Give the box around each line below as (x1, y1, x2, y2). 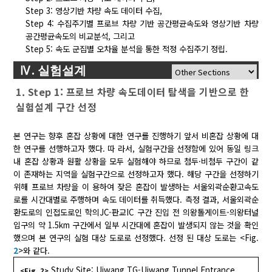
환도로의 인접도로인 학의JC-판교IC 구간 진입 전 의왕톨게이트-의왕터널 (13, 206, 259, 219)
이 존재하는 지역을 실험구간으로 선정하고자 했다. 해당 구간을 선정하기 (13, 168, 259, 180)
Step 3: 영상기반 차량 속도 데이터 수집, (25, 5, 163, 17)
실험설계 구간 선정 (16, 100, 97, 115)
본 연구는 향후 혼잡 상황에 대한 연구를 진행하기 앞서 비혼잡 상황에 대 (13, 130, 259, 142)
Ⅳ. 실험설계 (19, 61, 87, 80)
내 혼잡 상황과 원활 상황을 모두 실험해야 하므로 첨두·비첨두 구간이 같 (13, 155, 259, 168)
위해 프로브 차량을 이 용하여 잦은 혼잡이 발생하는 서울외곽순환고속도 (13, 181, 259, 193)
